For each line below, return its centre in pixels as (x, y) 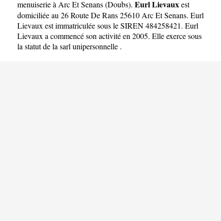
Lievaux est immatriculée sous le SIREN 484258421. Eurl (108, 25)
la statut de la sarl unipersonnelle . (70, 46)
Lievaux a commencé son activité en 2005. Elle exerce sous (110, 36)
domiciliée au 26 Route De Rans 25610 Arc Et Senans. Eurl (110, 15)
